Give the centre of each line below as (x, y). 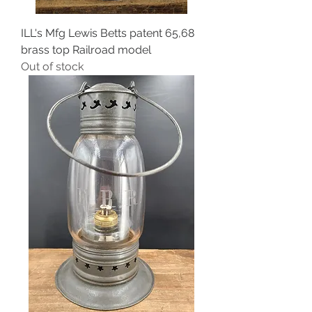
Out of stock (52, 67)
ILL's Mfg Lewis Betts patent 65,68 (108, 33)
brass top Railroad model (86, 50)
